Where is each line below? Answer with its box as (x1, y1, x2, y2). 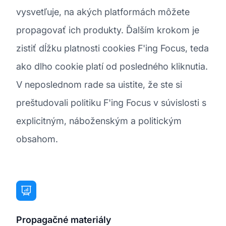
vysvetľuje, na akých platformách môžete (16, 6, 190, 17)
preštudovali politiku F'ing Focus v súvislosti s (16, 97, 206, 108)
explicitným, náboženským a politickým (16, 115, 182, 126)
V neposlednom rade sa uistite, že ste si (16, 79, 182, 90)
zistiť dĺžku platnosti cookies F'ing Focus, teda (16, 42, 209, 53)
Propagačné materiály (16, 214, 111, 225)
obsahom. (16, 133, 58, 144)
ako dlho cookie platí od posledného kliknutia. (16, 61, 208, 72)
